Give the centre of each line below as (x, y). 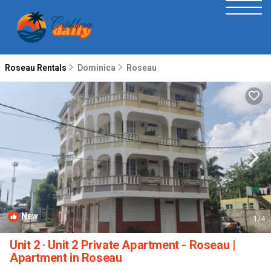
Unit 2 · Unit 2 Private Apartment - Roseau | (123, 245)
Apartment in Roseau (66, 258)
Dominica (96, 68)
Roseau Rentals (37, 68)
